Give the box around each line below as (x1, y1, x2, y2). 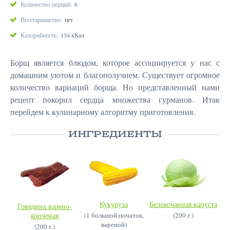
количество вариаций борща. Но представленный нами (10, 82, 220, 93)
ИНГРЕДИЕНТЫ (68, 129, 162, 140)
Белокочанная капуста (149, 199, 217, 209)
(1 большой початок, (84, 210, 144, 220)
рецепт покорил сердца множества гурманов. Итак (10, 94, 220, 105)
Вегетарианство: (21, 15, 62, 24)
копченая (31, 210, 59, 221)
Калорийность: (21, 31, 58, 40)
